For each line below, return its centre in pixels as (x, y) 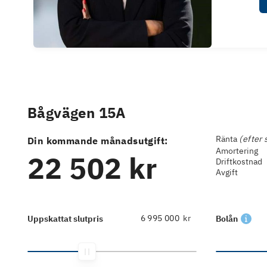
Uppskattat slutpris (65, 219)
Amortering (237, 150)
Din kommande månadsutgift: (98, 141)
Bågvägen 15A (77, 113)
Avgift (227, 172)
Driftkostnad (239, 161)
